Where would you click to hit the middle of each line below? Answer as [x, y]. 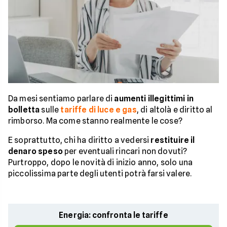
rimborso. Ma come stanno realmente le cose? [95, 121]
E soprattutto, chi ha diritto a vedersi [80, 140]
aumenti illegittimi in [154, 99]
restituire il [173, 140]
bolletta [24, 110]
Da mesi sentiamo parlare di [61, 99]
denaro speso [35, 152]
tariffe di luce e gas [99, 110]
